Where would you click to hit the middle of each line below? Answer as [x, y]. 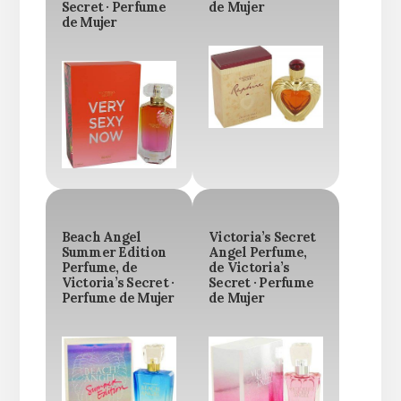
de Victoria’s [249, 267]
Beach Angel [101, 237]
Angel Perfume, [258, 252]
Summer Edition [114, 252]
